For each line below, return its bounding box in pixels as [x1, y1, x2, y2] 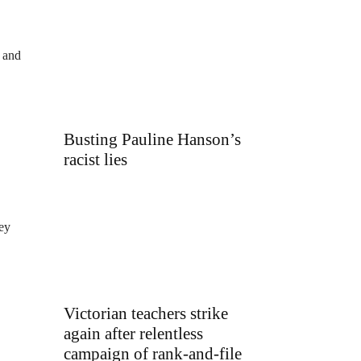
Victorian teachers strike [64, 304, 228, 324]
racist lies [64, 149, 127, 169]
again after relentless [64, 324, 203, 344]
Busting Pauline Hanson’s [64, 129, 241, 149]
